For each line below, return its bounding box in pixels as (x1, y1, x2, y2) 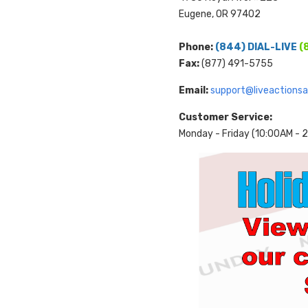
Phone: (179, 41, 213, 53)
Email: (179, 84, 208, 96)
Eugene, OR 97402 (179, 8, 261, 20)
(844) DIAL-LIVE (215, 41, 297, 53)
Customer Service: (179, 111, 272, 123)
